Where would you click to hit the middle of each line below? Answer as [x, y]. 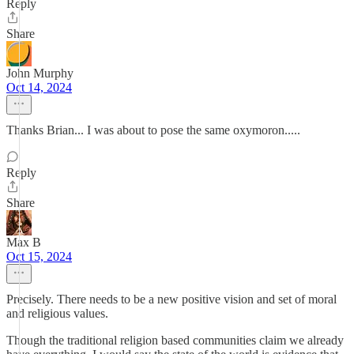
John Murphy [40, 73]
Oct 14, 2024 [39, 87]
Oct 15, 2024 [39, 256]
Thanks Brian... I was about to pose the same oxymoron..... [153, 130]
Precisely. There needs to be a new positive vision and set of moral [171, 299]
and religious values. [57, 313]
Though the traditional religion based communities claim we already [175, 340]
